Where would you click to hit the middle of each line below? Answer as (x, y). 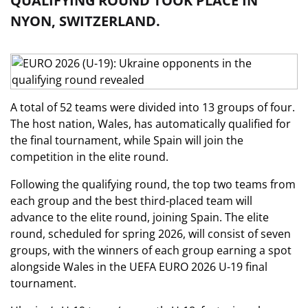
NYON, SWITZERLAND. (85, 21)
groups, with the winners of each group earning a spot (151, 250)
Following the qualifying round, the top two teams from (153, 184)
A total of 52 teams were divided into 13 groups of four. (153, 107)
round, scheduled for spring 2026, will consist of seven (151, 234)
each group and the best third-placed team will (131, 201)
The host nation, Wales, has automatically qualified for (151, 124)
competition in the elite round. (89, 157)
